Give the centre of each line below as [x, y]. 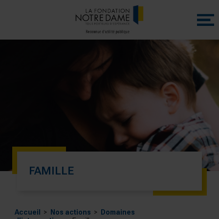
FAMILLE [51, 171]
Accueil [28, 212]
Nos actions [71, 212]
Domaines [118, 212]
